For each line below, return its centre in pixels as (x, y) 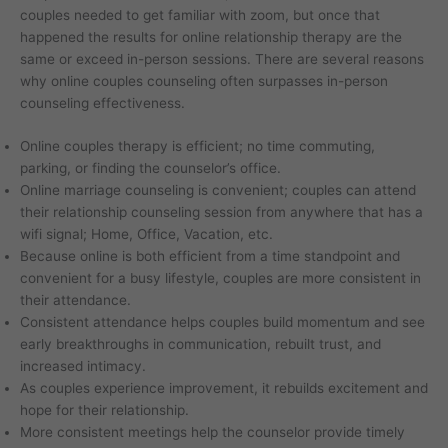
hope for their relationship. (104, 410)
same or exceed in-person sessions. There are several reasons (222, 58)
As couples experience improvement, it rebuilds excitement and (224, 388)
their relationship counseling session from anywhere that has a (221, 212)
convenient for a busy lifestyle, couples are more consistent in (220, 278)
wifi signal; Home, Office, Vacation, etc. (146, 234)
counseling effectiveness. (102, 102)
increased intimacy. (83, 366)
